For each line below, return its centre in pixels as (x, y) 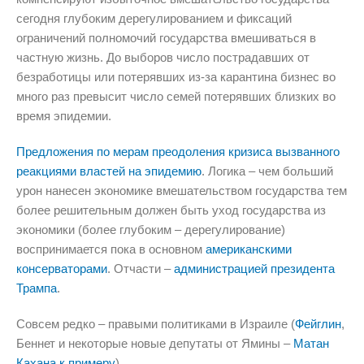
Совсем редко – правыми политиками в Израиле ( (156, 323)
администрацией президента (254, 268)
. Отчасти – (141, 268)
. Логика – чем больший (267, 171)
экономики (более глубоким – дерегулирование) (151, 229)
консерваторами (62, 268)
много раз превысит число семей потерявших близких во (176, 96)
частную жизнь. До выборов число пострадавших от (163, 57)
